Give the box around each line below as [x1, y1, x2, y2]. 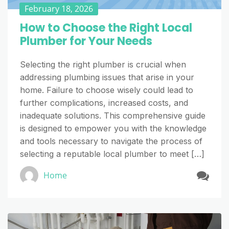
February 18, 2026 [25, 3, 93, 15]
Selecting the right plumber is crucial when [20, 59, 186, 70]
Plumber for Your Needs [20, 33, 152, 50]
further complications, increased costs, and [20, 98, 188, 108]
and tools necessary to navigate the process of [20, 136, 202, 147]
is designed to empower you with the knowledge [20, 123, 207, 134]
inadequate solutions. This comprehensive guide [20, 110, 205, 121]
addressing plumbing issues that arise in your [20, 72, 194, 83]
